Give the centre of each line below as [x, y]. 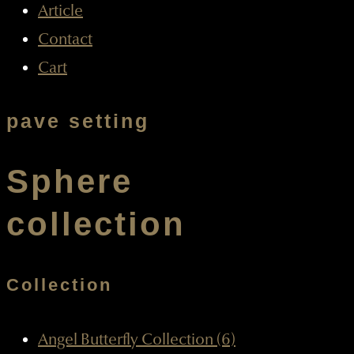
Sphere [70, 181]
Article [60, 11]
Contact [65, 40]
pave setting [78, 121]
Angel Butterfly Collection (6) [137, 339]
